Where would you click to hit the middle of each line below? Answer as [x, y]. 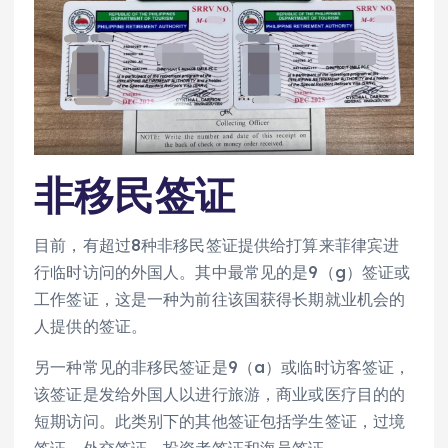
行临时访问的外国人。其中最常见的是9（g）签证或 [222, 272]
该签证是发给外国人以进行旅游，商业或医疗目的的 [220, 394]
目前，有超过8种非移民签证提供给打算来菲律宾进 [217, 245]
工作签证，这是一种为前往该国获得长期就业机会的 [220, 299]
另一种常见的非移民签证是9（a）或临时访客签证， [222, 367]
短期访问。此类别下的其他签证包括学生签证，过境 [220, 421]
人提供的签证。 [91, 326]
